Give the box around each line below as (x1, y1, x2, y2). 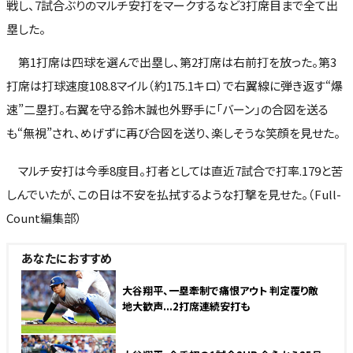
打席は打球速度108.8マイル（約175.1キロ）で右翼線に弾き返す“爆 (6, 76, 343, 94)
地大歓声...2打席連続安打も (122, 298, 250, 314)
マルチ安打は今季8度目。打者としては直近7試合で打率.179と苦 (6, 162, 343, 179)
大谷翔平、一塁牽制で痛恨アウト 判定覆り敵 (122, 282, 318, 298)
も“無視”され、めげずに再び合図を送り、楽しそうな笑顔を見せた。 (6, 124, 340, 141)
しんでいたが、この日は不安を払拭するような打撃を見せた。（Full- (6, 185, 341, 203)
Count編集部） (6, 209, 82, 226)
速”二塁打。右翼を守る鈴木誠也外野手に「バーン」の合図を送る (6, 100, 329, 117)
